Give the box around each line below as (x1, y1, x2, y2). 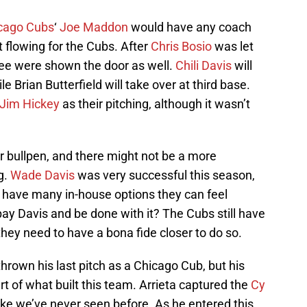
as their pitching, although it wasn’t (60, 97, 250, 112)
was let (212, 39, 254, 54)
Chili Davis (175, 58, 232, 73)
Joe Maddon (60, 20, 128, 35)
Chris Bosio (151, 39, 212, 54)
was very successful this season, (75, 168, 255, 183)
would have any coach (128, 20, 251, 35)
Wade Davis (10, 168, 75, 183)
